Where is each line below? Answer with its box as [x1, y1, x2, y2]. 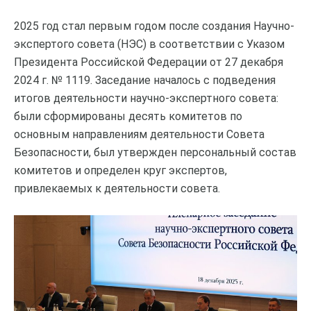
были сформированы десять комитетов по [14, 109, 242, 123]
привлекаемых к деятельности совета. [14, 181, 220, 195]
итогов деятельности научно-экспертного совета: [14, 91, 278, 105]
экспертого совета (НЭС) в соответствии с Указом [14, 37, 285, 51]
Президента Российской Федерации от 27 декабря [14, 55, 283, 69]
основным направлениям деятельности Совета [14, 127, 264, 141]
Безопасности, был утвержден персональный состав [14, 145, 296, 159]
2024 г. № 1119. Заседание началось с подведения [14, 73, 276, 87]
